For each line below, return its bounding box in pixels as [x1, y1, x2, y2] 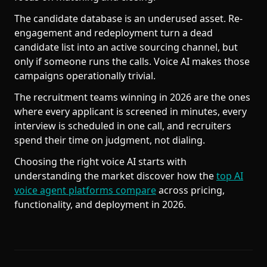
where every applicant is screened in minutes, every [14, 105, 247, 118]
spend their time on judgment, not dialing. [14, 133, 205, 147]
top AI [216, 169, 243, 182]
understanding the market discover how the [14, 169, 216, 182]
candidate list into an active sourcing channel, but [14, 41, 238, 54]
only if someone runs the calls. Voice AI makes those [14, 55, 250, 68]
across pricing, [156, 184, 225, 197]
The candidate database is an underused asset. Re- [14, 12, 243, 25]
